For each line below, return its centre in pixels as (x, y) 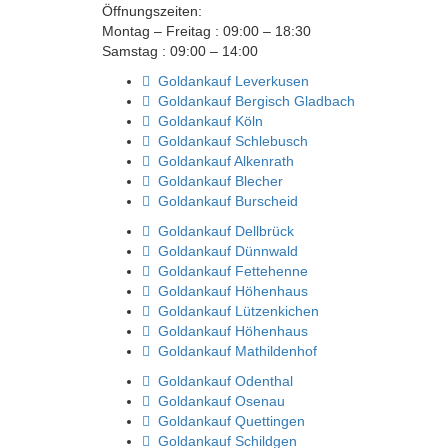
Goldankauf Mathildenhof (233, 351)
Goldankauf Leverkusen (229, 81)
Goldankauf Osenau (217, 401)
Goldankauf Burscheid (224, 201)
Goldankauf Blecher (216, 181)
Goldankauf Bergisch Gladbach (252, 101)
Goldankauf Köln (206, 121)
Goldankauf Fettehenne (229, 271)
